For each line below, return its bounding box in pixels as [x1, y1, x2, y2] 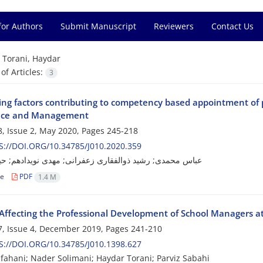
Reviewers [154, 21, 194, 32]
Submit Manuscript [60, 21, 136, 32]
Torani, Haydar [2, 53, 60, 64]
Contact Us [211, 21, 254, 32]
